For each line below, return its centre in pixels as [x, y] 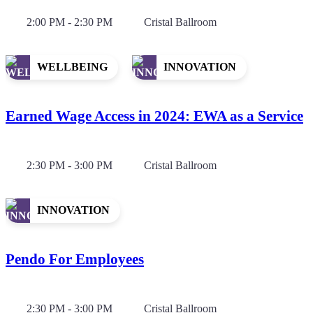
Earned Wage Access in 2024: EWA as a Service [154, 116]
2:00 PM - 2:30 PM [70, 22]
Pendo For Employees [75, 259]
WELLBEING [72, 67]
